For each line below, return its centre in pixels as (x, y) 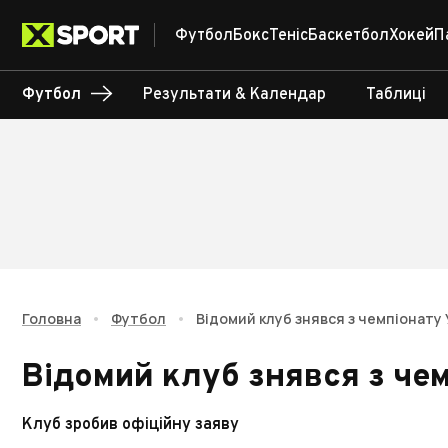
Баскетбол (348, 36)
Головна (51, 318)
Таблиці (396, 95)
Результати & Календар (234, 95)
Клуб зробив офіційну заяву (130, 425)
